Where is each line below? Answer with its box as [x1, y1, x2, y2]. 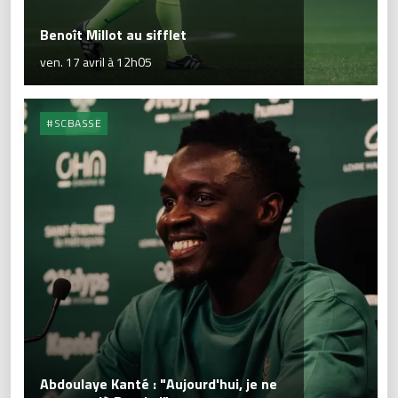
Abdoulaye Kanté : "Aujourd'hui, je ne [40, 373, 277, 395]
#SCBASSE [46, 115, 101, 132]
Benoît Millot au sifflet [40, 24, 187, 46]
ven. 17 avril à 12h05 [40, 52, 152, 72]
